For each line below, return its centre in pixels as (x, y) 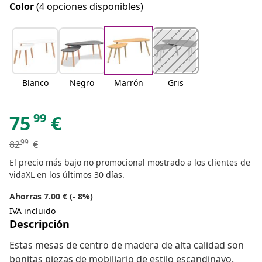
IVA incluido (32, 211)
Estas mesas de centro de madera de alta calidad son (127, 245)
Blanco (35, 83)
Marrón (129, 83)
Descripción (39, 224)
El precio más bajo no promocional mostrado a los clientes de (130, 163)
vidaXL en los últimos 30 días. (67, 175)
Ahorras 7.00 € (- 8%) (51, 196)
